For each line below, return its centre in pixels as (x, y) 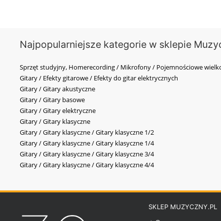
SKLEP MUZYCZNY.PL (183, 206)
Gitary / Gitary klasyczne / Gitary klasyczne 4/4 (87, 165)
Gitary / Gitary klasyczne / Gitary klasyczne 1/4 (87, 143)
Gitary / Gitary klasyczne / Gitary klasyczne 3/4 (87, 154)
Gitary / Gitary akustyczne (57, 89)
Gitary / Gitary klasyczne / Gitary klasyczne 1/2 (87, 132)
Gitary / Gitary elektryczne (58, 110)
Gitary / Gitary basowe (52, 99)
